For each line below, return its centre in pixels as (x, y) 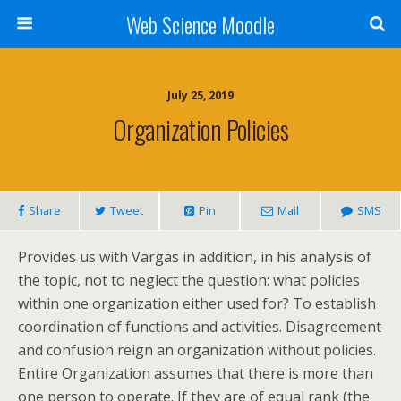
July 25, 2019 (200, 95)
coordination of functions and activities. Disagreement (200, 327)
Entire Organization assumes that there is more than (196, 373)
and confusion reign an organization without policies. (197, 350)
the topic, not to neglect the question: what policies (189, 280)
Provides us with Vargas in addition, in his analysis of (195, 257)
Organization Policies (200, 129)
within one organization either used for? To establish (197, 303)
